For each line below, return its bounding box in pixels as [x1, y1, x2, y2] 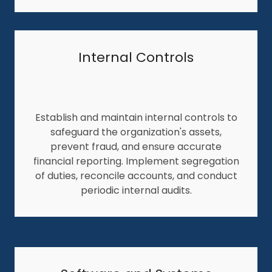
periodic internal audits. [80, 183, 192, 197]
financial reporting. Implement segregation [33, 154, 239, 168]
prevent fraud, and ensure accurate [50, 139, 222, 154]
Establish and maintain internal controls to [35, 110, 237, 124]
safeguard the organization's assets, [50, 124, 222, 139]
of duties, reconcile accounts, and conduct [35, 168, 237, 183]
